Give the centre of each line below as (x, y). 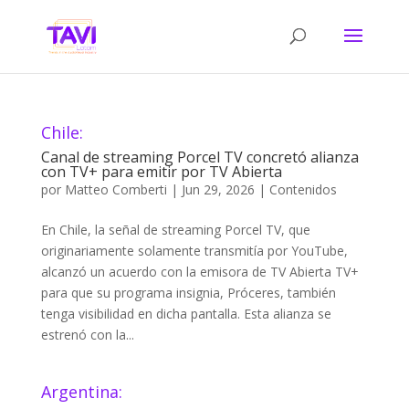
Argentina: (81, 392)
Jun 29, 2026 (218, 189)
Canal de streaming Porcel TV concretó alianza (199, 157)
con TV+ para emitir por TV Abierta (161, 172)
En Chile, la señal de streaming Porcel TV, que (175, 230)
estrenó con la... (87, 335)
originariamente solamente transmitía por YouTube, (194, 251)
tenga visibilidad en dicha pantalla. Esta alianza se (186, 314)
